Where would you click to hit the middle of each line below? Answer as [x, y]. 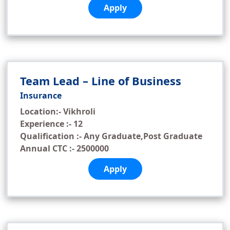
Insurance [41, 95]
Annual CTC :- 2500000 [64, 148]
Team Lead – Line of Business [101, 81]
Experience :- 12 [51, 124]
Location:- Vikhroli [58, 111]
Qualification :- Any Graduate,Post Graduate [111, 136]
